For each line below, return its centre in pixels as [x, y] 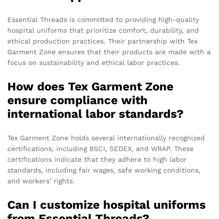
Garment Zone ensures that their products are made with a [109, 52]
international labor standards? [96, 114]
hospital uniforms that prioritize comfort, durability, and [103, 31]
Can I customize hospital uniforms [107, 205]
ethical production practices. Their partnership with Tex [102, 41]
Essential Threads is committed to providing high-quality [103, 20]
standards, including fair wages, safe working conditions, [104, 170]
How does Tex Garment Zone [90, 87]
